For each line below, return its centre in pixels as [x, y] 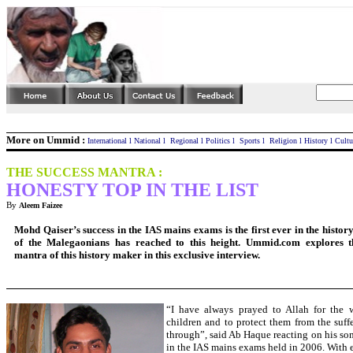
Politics [218, 141]
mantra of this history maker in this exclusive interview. [137, 255]
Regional [184, 141]
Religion [283, 141]
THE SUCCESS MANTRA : [84, 172]
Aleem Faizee [41, 205]
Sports [250, 141]
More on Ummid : [47, 140]
